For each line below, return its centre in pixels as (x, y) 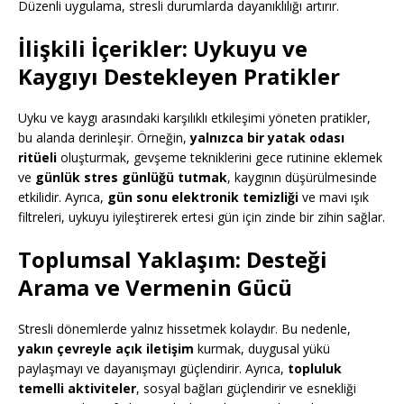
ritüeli (37, 158)
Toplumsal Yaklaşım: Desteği (173, 260)
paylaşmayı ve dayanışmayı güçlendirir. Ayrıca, (153, 369)
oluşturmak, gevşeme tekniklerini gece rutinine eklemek (220, 158)
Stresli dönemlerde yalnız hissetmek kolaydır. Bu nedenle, (184, 329)
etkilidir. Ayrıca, (63, 197)
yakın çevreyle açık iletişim (106, 349)
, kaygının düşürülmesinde (302, 178)
